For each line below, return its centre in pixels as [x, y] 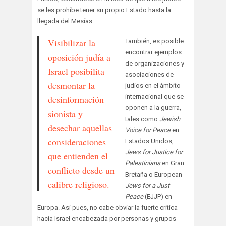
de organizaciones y [155, 63]
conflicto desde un [81, 170]
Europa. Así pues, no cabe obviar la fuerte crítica [107, 207]
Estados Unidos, [149, 141]
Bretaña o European [154, 174]
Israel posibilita [76, 71]
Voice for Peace [148, 130]
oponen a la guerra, [153, 107]
